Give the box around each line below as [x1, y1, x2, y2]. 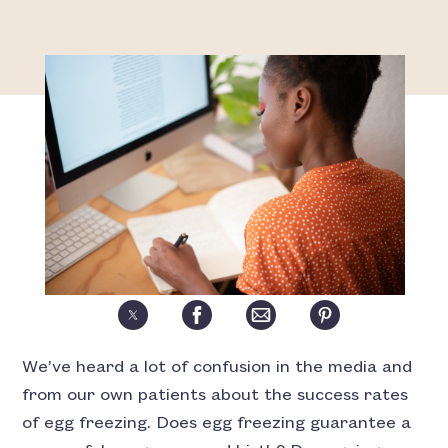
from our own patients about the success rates [22, 386, 409, 404]
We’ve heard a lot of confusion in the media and [22, 358, 413, 376]
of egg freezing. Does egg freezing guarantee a [22, 414, 412, 432]
